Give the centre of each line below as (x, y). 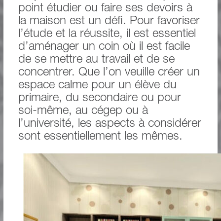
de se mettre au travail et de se (96, 60)
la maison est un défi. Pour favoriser (109, 21)
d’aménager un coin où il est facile (104, 47)
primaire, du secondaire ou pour (99, 98)
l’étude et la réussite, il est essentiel (107, 34)
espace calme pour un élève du (97, 86)
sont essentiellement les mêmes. (100, 137)
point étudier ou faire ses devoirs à (105, 9)
